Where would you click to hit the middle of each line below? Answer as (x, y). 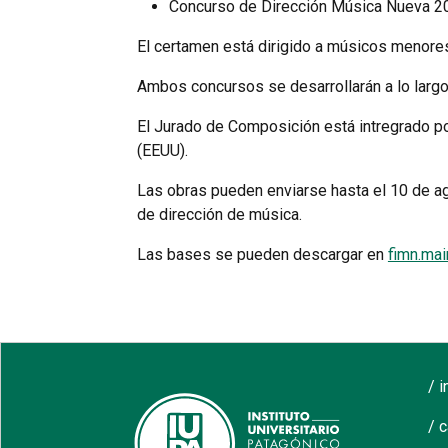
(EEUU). (162, 150)
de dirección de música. (219, 214)
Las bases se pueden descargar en (262, 254)
